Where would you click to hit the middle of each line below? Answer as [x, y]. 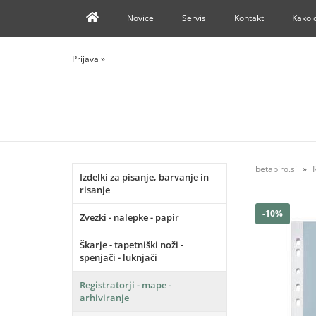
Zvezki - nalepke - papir [129, 217]
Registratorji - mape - [126, 285]
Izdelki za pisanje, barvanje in [144, 177]
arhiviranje [104, 298]
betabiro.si [276, 169]
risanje [95, 190]
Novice [140, 18]
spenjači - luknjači [119, 257]
